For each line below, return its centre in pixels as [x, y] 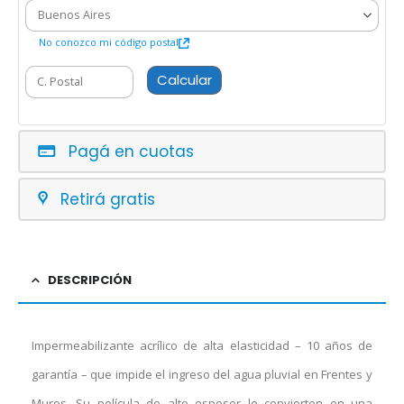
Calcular [185, 79]
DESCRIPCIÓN [90, 280]
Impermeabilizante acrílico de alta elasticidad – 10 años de [202, 346]
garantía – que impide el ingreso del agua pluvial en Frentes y [202, 375]
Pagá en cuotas [131, 152]
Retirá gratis [108, 200]
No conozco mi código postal [109, 41]
